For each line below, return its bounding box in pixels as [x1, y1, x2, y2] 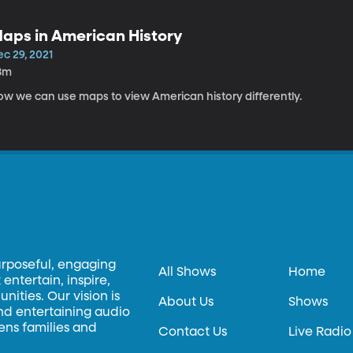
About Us [158, 296, 214, 309]
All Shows [158, 266, 217, 279]
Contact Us [158, 326, 228, 339]
